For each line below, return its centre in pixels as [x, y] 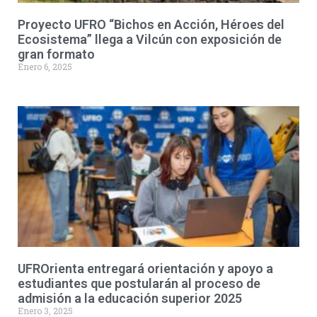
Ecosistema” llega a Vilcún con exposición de [150, 39]
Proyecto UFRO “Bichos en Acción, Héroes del [151, 24]
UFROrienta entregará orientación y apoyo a [145, 269]
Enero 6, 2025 [45, 67]
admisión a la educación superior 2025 [130, 298]
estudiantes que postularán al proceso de [139, 283]
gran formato [56, 54]
